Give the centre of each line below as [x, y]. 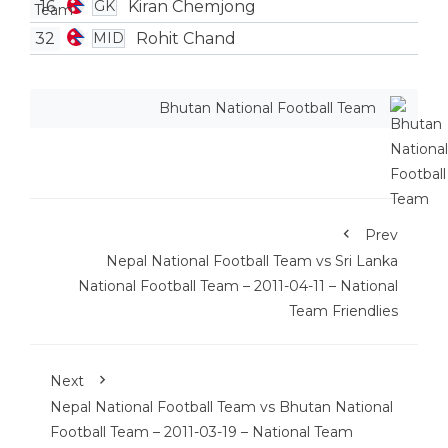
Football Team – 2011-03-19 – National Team [201, 432]
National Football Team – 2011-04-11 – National [238, 286]
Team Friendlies [343, 311]
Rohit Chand [185, 38]
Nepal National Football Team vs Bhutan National [221, 407]
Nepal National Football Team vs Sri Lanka [252, 261]
